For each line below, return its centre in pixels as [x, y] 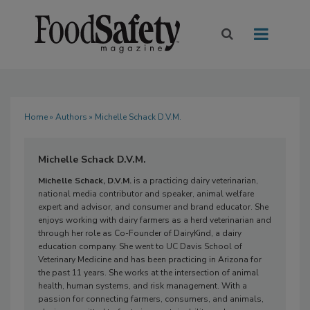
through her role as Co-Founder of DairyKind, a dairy [140, 234]
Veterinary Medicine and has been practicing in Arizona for [150, 260]
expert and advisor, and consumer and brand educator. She [153, 207]
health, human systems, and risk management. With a [143, 286]
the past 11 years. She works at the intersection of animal [148, 273]
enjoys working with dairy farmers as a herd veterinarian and [155, 220]
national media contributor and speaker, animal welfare [146, 194]
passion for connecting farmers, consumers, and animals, [151, 299]
